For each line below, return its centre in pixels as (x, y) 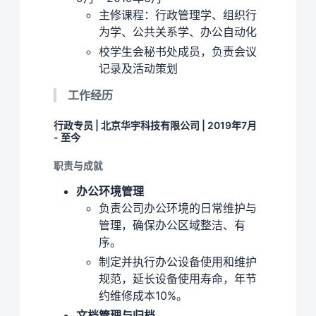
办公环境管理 (110, 192)
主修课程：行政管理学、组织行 (178, 15)
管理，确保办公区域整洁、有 (172, 225)
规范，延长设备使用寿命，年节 (178, 279)
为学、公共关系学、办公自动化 (178, 32)
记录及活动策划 (138, 69)
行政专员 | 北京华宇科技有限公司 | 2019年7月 (155, 126)
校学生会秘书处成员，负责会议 (178, 52)
